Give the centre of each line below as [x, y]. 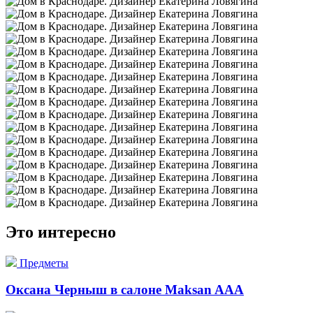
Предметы [44, 263]
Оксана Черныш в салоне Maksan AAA [125, 290]
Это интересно [61, 232]
